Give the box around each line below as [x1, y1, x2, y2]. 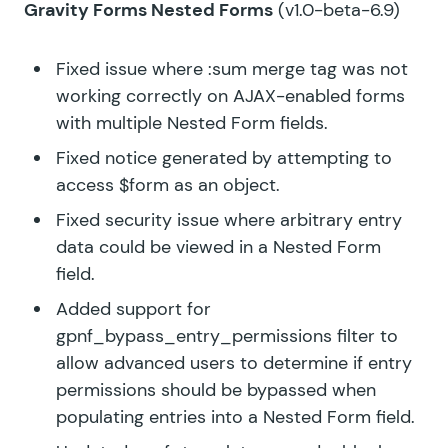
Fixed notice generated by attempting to [56, 145, 392, 170]
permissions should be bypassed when [56, 377, 376, 402]
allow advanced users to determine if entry [56, 350, 412, 375]
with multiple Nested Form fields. [56, 110, 328, 135]
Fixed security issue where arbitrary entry [56, 207, 402, 232]
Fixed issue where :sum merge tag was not [56, 56, 408, 81]
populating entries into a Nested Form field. [56, 404, 415, 429]
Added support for [56, 296, 211, 321]
